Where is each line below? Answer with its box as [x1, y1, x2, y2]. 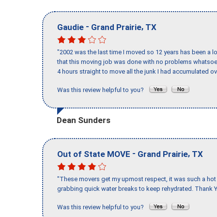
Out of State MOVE [57, 149, 130, 159]
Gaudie [57, 22, 84, 32]
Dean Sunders [57, 115, 110, 125]
